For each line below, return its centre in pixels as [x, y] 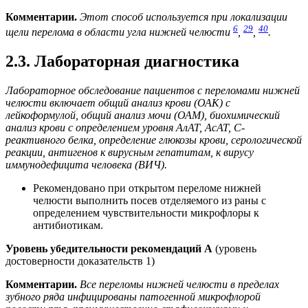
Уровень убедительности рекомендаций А [109, 249]
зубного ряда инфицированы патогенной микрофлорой [133, 297]
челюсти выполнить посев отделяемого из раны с [150, 201]
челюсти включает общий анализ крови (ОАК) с [118, 103]
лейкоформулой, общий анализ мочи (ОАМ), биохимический [143, 115]
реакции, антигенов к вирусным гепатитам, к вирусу [130, 153]
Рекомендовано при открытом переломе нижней [147, 188]
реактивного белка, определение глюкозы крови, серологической [154, 140]
